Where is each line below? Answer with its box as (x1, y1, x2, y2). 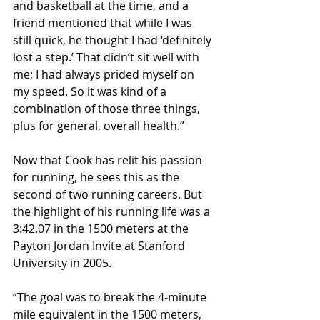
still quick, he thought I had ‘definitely (13, 32, 214, 49)
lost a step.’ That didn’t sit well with (13, 49, 202, 66)
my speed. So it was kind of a (13, 84, 169, 100)
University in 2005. (13, 255, 111, 271)
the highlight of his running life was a (13, 204, 213, 220)
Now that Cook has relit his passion (13, 152, 205, 169)
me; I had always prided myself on (13, 66, 197, 83)
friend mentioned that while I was (13, 15, 195, 31)
